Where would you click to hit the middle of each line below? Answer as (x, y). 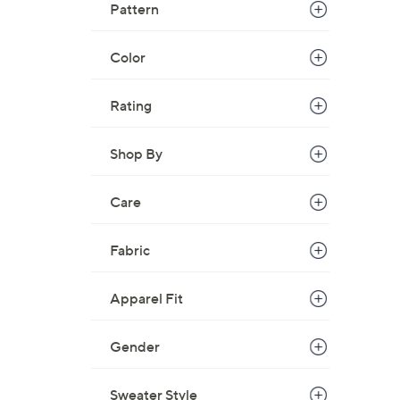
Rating (131, 105)
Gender (135, 346)
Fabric (130, 250)
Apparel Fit (146, 298)
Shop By (136, 154)
